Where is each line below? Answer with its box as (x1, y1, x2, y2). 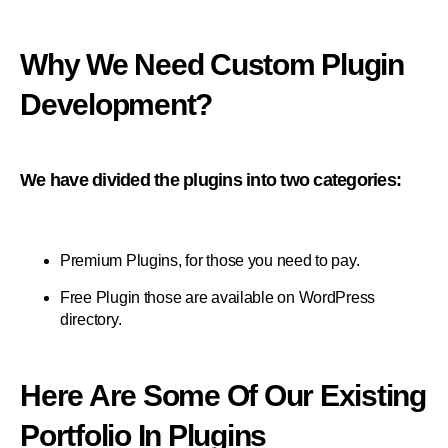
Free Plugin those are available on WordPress (60, 289, 376, 307)
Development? (20, 88, 213, 122)
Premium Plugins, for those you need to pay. (60, 252, 360, 270)
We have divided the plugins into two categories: (20, 170, 402, 191)
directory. (60, 311, 122, 329)
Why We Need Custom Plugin (20, 48, 404, 82)
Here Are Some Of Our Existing (20, 379, 426, 413)
